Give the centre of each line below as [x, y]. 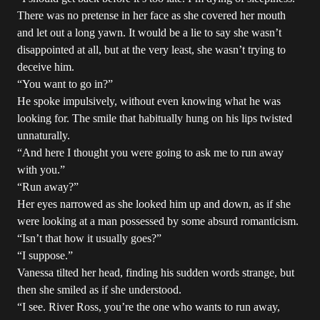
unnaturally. [44, 135]
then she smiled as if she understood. [99, 290]
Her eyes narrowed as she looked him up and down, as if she [154, 204]
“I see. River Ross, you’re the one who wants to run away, [149, 307]
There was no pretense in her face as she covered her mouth [151, 15]
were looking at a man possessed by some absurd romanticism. [158, 221]
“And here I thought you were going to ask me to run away [150, 152]
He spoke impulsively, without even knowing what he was [149, 101]
